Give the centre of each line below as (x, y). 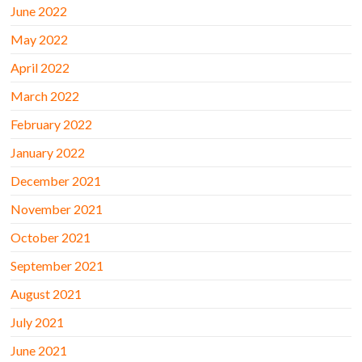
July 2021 (38, 322)
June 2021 (39, 351)
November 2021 (57, 209)
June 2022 (39, 11)
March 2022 (45, 96)
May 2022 (40, 40)
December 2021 (56, 181)
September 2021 (57, 266)
